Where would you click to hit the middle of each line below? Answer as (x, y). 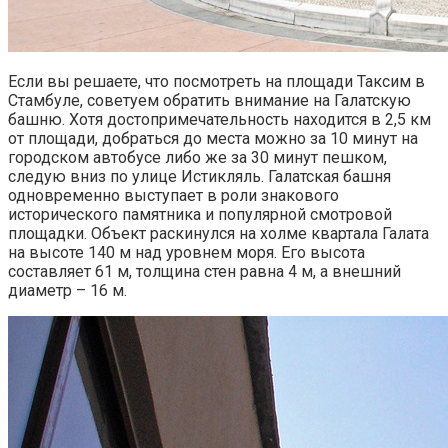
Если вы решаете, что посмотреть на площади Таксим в (216, 82)
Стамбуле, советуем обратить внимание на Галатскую (209, 101)
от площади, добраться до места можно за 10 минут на (213, 139)
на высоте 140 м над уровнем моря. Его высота (186, 253)
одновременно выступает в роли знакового (173, 196)
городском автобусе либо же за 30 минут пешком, (197, 158)
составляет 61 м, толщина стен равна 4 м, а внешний (204, 272)
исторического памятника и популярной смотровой (200, 215)
